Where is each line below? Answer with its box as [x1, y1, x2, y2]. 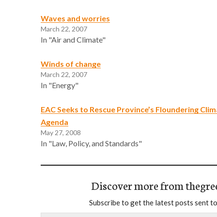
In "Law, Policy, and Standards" [41, 138, 142, 148]
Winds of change [41, 59, 101, 68]
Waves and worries [41, 13, 110, 23]
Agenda [41, 117, 68, 126]
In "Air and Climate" [41, 34, 106, 44]
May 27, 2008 [41, 128, 81, 137]
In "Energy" [41, 80, 78, 90]
